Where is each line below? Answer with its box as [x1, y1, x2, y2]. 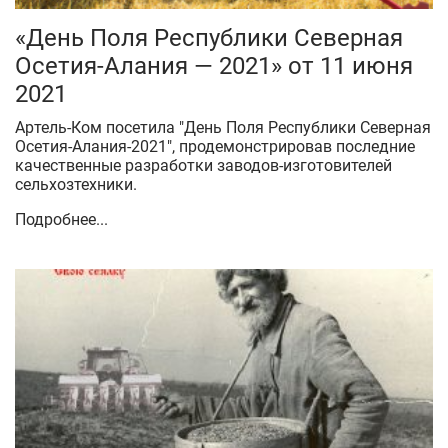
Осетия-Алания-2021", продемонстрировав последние [15, 137, 415, 156]
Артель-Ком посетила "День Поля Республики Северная [15, 118, 431, 137]
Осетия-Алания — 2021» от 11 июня [15, 52, 413, 80]
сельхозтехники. [15, 175, 137, 194]
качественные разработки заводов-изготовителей [15, 156, 392, 175]
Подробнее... [15, 210, 108, 229]
